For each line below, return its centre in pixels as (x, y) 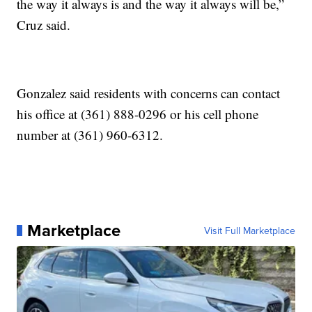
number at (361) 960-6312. (90, 134)
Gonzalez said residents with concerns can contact (149, 93)
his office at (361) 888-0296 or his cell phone (138, 114)
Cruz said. (44, 24)
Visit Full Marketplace (249, 230)
